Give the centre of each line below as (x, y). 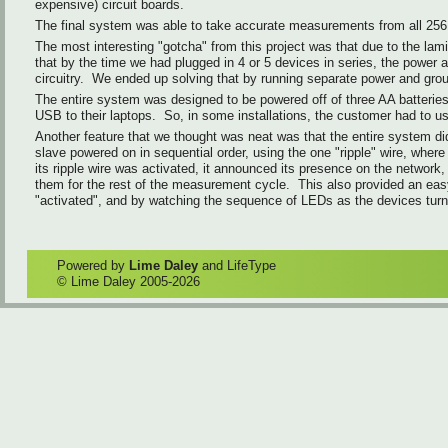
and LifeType (237, 265)
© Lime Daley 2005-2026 (128, 281)
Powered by (93, 265)
